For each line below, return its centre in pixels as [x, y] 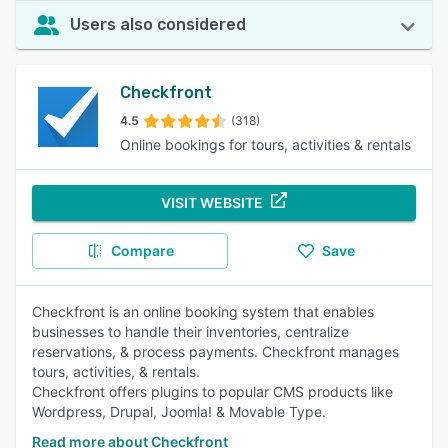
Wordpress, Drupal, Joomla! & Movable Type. [179, 411]
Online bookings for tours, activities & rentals [265, 144]
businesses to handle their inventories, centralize [190, 331]
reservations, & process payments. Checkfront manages [215, 351]
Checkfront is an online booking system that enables [203, 311]
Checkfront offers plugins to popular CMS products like [212, 391]
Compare [142, 250]
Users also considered [158, 24]
